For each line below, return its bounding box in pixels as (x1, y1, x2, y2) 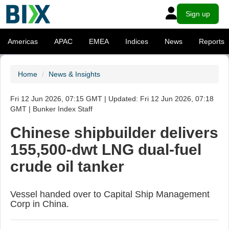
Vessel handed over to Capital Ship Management (10, 189, 210, 199)
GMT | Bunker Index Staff (10, 105, 93, 113)
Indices (125, 37, 148, 45)
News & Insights (49, 70, 100, 78)
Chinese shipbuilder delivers (10, 124, 218, 141)
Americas (8, 37, 38, 45)
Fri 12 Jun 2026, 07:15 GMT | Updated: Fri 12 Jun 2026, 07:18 (10, 95, 214, 103)
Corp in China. (10, 199, 69, 209)
